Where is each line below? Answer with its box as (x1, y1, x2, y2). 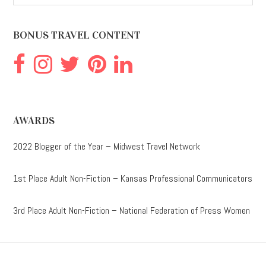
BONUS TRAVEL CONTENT (13, 28, 141, 42)
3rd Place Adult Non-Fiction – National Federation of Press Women (13, 204, 251, 217)
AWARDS (13, 113, 55, 127)
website (12, 7, 48, 21)
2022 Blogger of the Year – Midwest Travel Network (13, 140, 201, 153)
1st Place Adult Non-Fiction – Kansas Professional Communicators (13, 172, 253, 185)
